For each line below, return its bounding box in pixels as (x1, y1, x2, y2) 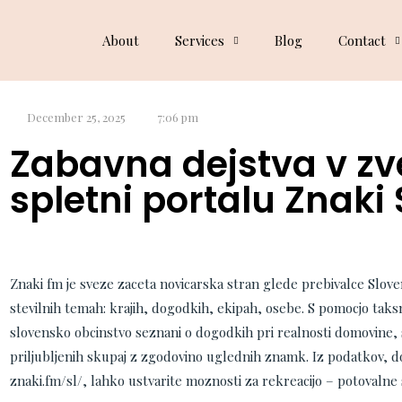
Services (175, 31, 225, 49)
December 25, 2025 (26, 109, 126, 125)
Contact (338, 31, 387, 49)
